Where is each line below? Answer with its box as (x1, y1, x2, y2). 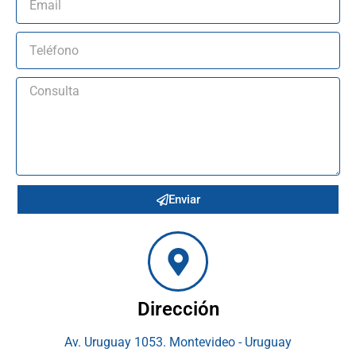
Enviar (168, 192, 200, 207)
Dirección (137, 298, 219, 321)
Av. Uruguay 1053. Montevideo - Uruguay (64, 335, 292, 350)
